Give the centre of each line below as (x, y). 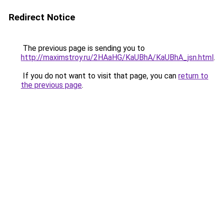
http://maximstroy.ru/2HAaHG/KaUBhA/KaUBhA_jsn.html (117, 57)
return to (193, 76)
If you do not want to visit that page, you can (100, 76)
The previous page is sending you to (83, 48)
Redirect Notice (42, 17)
